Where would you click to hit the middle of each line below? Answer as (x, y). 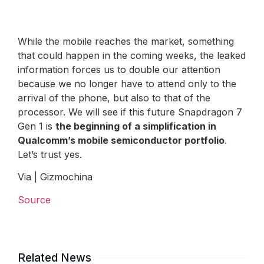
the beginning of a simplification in (136, 126)
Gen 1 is (37, 126)
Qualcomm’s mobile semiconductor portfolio (121, 141)
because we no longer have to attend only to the (127, 84)
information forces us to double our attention (119, 70)
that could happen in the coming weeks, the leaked (132, 56)
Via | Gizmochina (55, 177)
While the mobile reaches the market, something (126, 42)
